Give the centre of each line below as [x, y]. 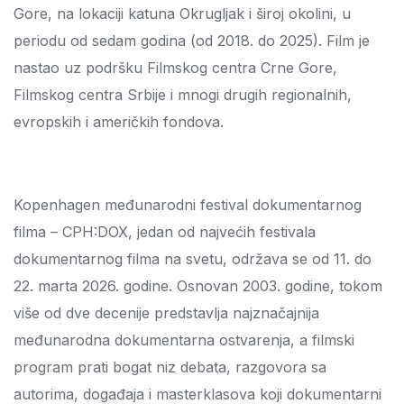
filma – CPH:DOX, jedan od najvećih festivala [165, 232]
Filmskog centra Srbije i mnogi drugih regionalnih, [183, 95]
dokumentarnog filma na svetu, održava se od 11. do [193, 259]
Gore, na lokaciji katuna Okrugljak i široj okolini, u [182, 14]
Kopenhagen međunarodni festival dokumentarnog [188, 205]
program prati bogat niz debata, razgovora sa [170, 367]
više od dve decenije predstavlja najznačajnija [166, 313]
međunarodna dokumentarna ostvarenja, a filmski [184, 340]
